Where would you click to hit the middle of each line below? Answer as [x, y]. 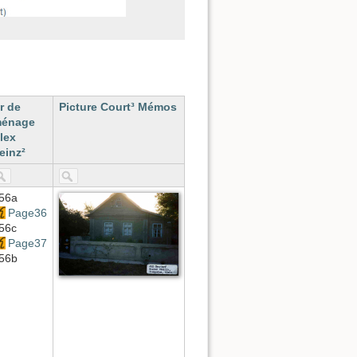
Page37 [27, 243]
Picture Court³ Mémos [118, 107]
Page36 [27, 213]
